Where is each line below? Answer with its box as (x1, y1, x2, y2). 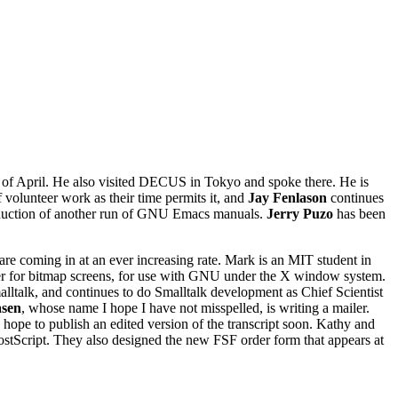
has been (333, 205, 386, 221)
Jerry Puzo (267, 205, 333, 221)
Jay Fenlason (248, 189, 327, 205)
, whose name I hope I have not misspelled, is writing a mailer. (21, 299, 370, 315)
